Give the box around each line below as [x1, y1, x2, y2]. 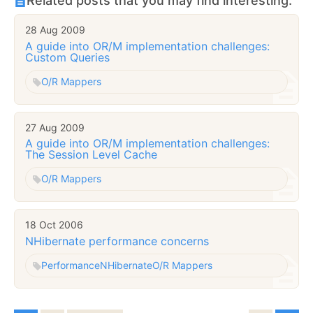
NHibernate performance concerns [25, 233, 209, 248]
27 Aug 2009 [25, 121, 85, 133]
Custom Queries [25, 50, 110, 64]
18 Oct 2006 [25, 219, 83, 231]
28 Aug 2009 [25, 24, 85, 36]
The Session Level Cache [25, 147, 157, 162]
